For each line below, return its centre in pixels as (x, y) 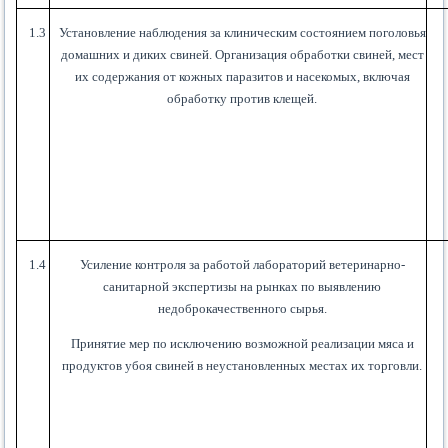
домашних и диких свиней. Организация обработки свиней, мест (242, 55)
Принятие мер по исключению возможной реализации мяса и (242, 344)
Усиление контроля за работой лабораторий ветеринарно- (242, 265)
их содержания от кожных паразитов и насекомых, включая (242, 77)
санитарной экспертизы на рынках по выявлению (242, 287)
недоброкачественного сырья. (242, 309)
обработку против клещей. (242, 99)
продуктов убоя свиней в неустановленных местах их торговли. (242, 366)
